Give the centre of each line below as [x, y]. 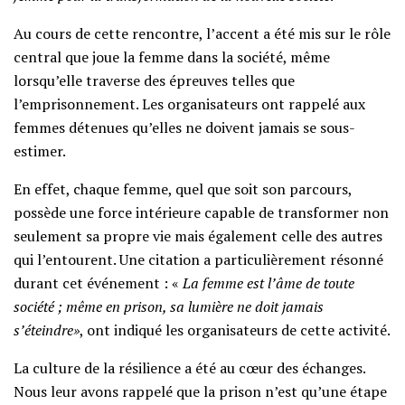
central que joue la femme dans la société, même [172, 57]
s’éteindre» [47, 330]
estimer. [40, 151]
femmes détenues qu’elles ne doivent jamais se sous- [184, 127]
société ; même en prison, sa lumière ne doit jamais [169, 306]
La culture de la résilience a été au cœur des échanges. [189, 367]
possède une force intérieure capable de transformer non [201, 212]
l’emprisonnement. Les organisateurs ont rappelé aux [189, 104]
